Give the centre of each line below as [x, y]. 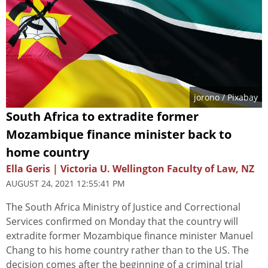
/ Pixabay [239, 97]
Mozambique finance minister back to [119, 134]
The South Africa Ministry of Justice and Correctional [123, 207]
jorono [207, 97]
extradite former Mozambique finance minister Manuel [130, 235]
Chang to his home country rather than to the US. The [127, 250]
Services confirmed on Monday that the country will [122, 221]
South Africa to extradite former [102, 116]
